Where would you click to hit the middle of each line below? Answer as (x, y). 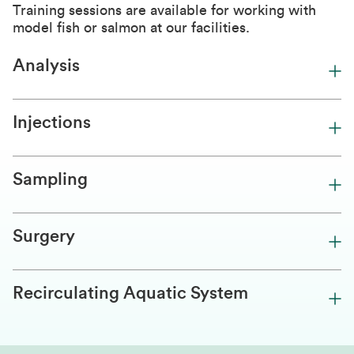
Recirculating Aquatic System (130, 293)
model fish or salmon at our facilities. (131, 28)
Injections (52, 122)
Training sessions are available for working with (164, 10)
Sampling (50, 179)
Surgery (44, 236)
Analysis (46, 66)
